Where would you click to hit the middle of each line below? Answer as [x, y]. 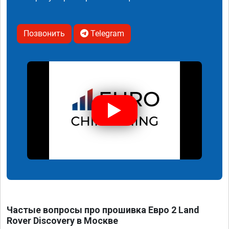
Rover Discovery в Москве [62, 221]
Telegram [106, 34]
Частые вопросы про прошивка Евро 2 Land [103, 210]
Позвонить [44, 34]
